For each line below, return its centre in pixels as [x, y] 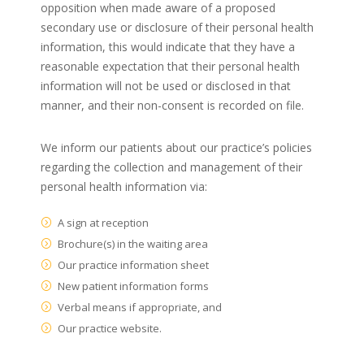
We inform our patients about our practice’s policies [176, 147]
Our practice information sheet [133, 264]
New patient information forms [133, 286]
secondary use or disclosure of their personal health [177, 27]
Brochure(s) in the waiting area [133, 243]
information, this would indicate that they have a [168, 46]
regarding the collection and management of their [171, 167]
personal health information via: [124, 186]
